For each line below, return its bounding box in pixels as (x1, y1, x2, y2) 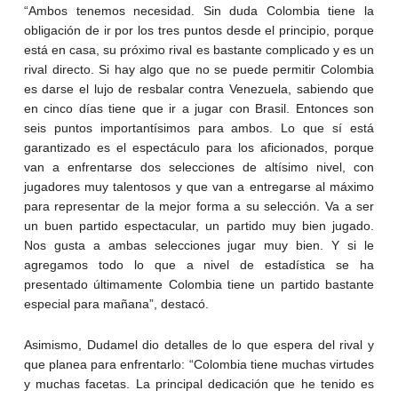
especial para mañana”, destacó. (23, 297, 209, 312)
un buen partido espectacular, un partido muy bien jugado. (23, 219, 375, 234)
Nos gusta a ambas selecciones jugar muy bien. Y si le (23, 238, 375, 253)
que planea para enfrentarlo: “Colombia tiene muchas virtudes (23, 357, 375, 372)
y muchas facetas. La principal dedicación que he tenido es (23, 377, 375, 392)
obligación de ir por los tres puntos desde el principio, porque (23, 23, 375, 38)
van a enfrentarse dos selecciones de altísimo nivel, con (23, 160, 375, 175)
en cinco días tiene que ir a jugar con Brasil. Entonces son (23, 101, 375, 116)
